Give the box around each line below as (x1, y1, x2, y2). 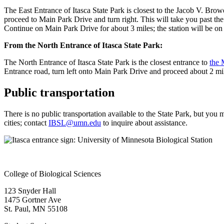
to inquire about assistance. (101, 118, 187, 127)
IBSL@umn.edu (48, 118, 101, 127)
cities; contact (4, 118, 48, 127)
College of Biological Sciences (4, 169, 101, 178)
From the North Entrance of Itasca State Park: (4, 41, 162, 50)
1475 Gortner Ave (4, 195, 61, 204)
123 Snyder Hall (4, 186, 56, 195)
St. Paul (4, 204, 28, 213)
